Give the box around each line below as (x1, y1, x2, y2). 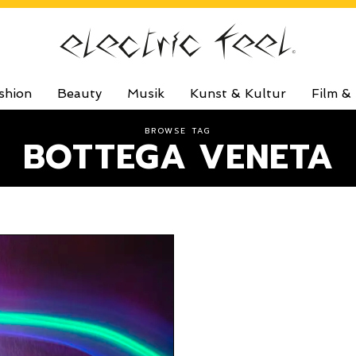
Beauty (56, 86, 102, 101)
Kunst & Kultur (189, 86, 286, 101)
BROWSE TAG (145, 125, 211, 137)
